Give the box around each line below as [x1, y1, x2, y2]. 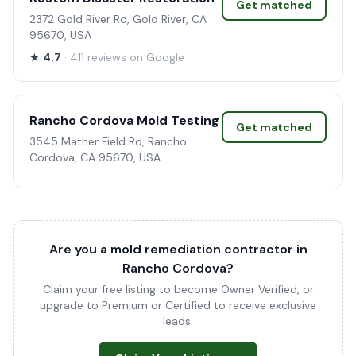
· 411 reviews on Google [64, 50, 184, 64]
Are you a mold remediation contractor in [48, 241, 308, 257]
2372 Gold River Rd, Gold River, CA [29, 12, 207, 26]
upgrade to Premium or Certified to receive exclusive [40, 298, 316, 312]
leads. [163, 314, 193, 328]
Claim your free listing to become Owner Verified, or [42, 282, 314, 296]
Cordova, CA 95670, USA [29, 150, 161, 164]
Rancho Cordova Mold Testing [29, 112, 219, 129]
